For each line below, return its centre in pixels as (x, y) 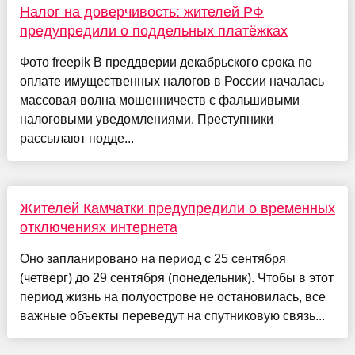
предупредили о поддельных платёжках (153, 31)
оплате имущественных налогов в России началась (172, 81)
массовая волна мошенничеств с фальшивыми (159, 100)
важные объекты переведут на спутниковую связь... (172, 315)
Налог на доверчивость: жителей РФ (141, 11)
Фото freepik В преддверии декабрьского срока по (166, 62)
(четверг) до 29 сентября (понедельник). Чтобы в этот (176, 277)
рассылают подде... (76, 138)
